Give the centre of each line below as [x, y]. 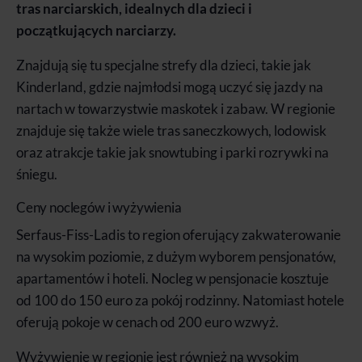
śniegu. [37, 174]
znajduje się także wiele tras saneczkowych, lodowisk [171, 130]
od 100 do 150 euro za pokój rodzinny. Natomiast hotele [180, 300]
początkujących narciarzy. [96, 30]
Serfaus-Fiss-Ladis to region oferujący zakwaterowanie [179, 234]
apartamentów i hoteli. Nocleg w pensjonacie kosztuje [173, 278]
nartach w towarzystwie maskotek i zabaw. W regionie [176, 108]
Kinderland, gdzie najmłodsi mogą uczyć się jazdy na [170, 86]
